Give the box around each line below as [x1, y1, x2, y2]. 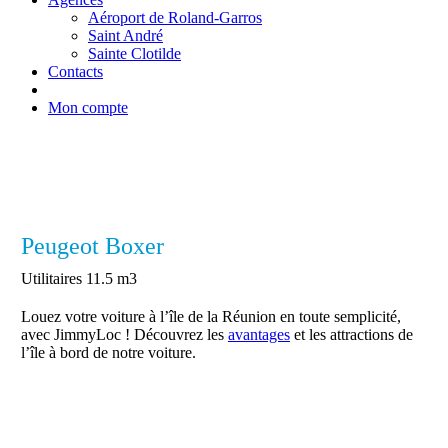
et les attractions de [289, 326, 413, 343]
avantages [227, 326, 290, 343]
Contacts [48, 63, 103, 80]
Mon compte [48, 99, 128, 116]
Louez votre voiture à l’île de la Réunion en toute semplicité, [20, 308, 401, 325]
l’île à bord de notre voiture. [20, 344, 196, 361]
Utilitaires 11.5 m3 [20, 270, 137, 287]
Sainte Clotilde [88, 45, 181, 62]
